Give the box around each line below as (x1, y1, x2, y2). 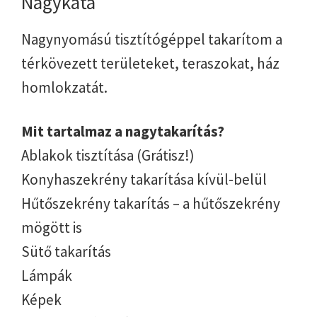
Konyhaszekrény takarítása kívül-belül (21, 170, 267, 190)
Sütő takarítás (21, 242, 111, 262)
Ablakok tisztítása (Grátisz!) (21, 146, 195, 166)
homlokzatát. (21, 78, 108, 98)
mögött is (21, 218, 82, 238)
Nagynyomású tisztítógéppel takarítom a (21, 30, 282, 50)
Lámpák (21, 266, 72, 286)
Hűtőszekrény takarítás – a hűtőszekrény (21, 194, 280, 214)
